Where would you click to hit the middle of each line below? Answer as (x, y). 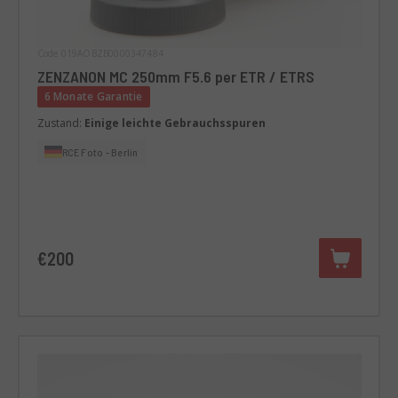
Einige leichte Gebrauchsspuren (175, 123)
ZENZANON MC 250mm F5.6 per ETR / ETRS (175, 76)
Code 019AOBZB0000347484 (100, 53)
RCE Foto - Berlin (100, 151)
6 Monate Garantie (93, 96)
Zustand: (60, 123)
